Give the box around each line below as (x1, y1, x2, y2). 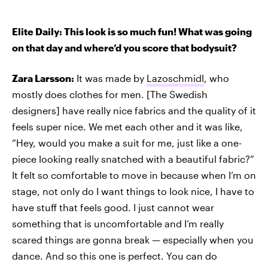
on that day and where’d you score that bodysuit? (12, 42, 237, 54)
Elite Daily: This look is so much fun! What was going (12, 26, 252, 38)
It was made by (74, 72, 147, 84)
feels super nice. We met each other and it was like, (12, 121, 243, 133)
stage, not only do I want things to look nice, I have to (12, 185, 254, 197)
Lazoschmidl (147, 72, 204, 84)
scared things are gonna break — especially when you (12, 234, 254, 246)
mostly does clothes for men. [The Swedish (12, 89, 208, 100)
